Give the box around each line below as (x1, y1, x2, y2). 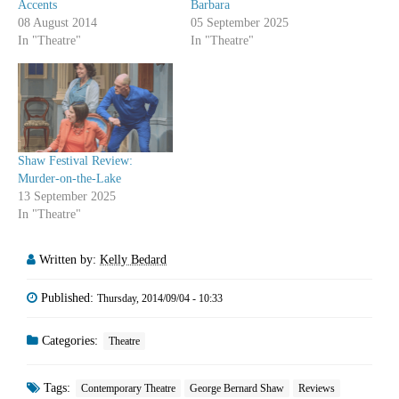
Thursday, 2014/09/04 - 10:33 (97, 291, 223, 305)
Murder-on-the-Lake (18, 171, 121, 185)
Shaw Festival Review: (18, 153, 133, 167)
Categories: (38, 333, 102, 347)
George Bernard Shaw (190, 381, 284, 395)
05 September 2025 (191, 16, 289, 30)
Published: (41, 290, 97, 305)
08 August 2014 (18, 16, 97, 30)
